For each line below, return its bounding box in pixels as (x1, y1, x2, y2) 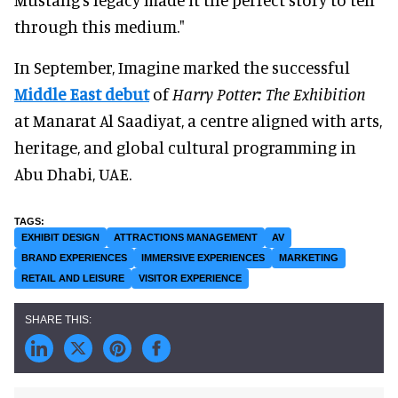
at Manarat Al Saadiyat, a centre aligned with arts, (14, 110, 382, 131)
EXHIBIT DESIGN (21, 232, 99, 243)
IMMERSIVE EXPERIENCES (141, 252, 265, 264)
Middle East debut (14, 84, 149, 105)
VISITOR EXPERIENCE (139, 273, 242, 284)
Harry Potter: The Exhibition (172, 84, 366, 105)
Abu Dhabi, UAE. (14, 163, 131, 185)
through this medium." (14, 16, 185, 37)
